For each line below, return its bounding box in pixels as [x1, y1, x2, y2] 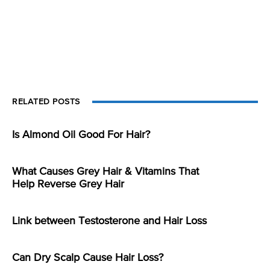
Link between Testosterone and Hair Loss [12, 216, 207, 227]
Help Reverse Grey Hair [12, 179, 124, 190]
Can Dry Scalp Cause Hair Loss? [12, 253, 163, 264]
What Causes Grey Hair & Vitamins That [12, 166, 199, 178]
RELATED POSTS [12, 98, 80, 107]
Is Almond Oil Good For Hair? [12, 130, 150, 141]
